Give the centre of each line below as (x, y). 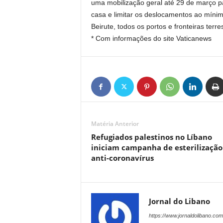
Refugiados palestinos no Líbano (151, 137)
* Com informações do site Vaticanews (151, 38)
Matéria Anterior (115, 124)
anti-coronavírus (122, 158)
